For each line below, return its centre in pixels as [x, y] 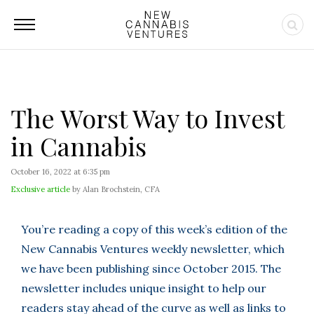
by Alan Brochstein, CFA [115, 189]
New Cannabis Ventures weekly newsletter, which [153, 249]
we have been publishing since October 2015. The [151, 268]
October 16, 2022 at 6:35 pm [60, 172]
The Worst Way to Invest [147, 118]
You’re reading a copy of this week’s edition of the [154, 229]
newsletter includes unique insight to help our [144, 288]
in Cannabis [78, 146]
